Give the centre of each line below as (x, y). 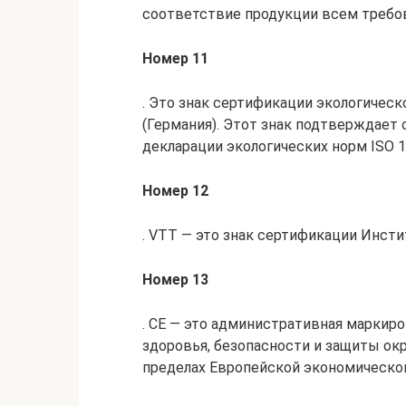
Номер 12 (175, 191)
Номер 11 (175, 58)
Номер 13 (175, 280)
